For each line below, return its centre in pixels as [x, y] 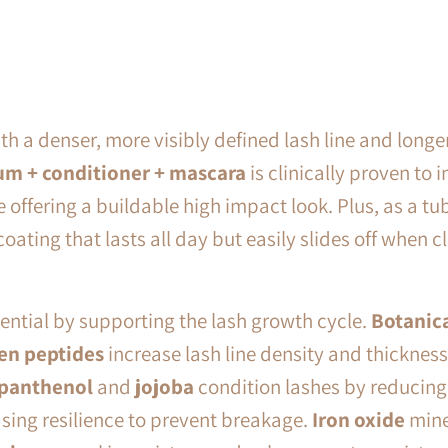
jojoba [164, 387]
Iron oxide [358, 420]
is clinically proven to [341, 173]
